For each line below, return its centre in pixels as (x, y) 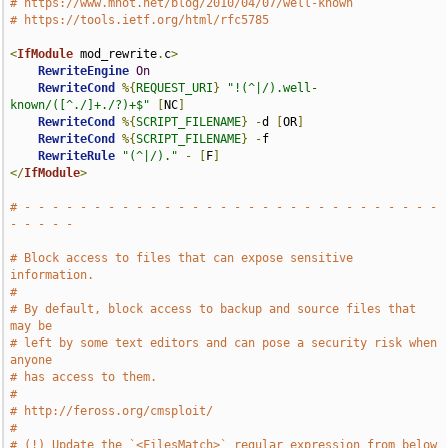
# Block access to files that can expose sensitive (182, 258)
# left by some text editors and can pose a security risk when (224, 343)
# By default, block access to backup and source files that (213, 309)
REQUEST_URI (175, 88)
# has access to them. (84, 377)
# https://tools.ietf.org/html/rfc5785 (140, 20)
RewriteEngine (84, 71)
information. (52, 275)
